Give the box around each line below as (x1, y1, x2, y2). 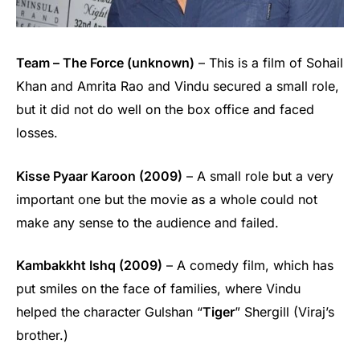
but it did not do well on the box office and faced (16, 101, 314, 118)
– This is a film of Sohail (194, 55, 343, 72)
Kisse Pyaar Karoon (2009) (16, 167, 182, 184)
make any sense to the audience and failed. (16, 214, 279, 231)
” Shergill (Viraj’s (235, 304, 334, 321)
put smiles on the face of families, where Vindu (16, 280, 301, 297)
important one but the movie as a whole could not (16, 190, 317, 207)
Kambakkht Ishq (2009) (16, 257, 162, 274)
